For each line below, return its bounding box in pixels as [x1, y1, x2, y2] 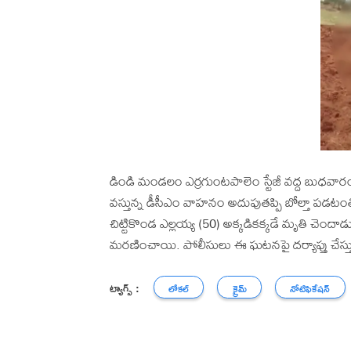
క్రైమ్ [232, 280, 247, 298]
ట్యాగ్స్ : [110, 277, 139, 299]
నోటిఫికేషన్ [290, 280, 331, 298]
